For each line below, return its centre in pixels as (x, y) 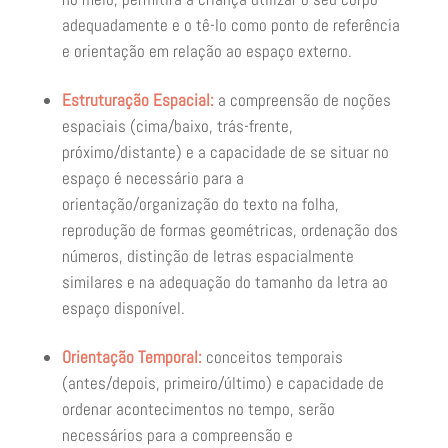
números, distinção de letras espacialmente (207, 256)
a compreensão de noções (302, 100)
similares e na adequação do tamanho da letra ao (224, 282)
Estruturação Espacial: (137, 100)
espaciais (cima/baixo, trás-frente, (177, 126)
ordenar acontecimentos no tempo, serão (198, 409)
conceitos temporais (274, 357)
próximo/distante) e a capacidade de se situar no (225, 152)
